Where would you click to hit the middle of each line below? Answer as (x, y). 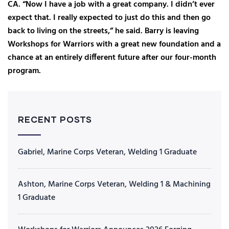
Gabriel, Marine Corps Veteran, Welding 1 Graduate (107, 152)
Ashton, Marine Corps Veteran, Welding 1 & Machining (114, 184)
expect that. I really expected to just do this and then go (109, 18)
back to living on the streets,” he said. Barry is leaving (103, 31)
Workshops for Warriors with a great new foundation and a (114, 44)
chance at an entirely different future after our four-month (112, 58)
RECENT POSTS (55, 119)
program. (24, 71)
